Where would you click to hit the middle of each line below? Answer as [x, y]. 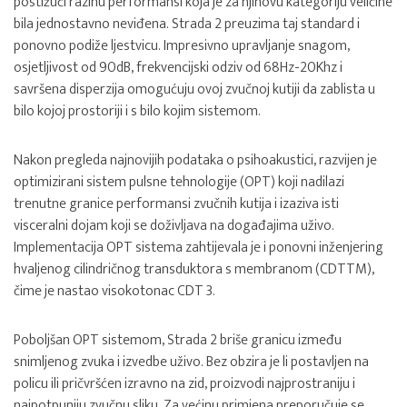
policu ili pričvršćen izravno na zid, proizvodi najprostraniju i [184, 384]
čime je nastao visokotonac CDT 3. [114, 291]
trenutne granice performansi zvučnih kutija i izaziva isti [176, 204]
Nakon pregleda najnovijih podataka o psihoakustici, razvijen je [195, 160]
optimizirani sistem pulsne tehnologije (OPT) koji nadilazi [179, 182]
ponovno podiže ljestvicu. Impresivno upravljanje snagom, [182, 46]
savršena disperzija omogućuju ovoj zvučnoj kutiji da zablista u [194, 89]
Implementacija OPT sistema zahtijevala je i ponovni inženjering [199, 248]
